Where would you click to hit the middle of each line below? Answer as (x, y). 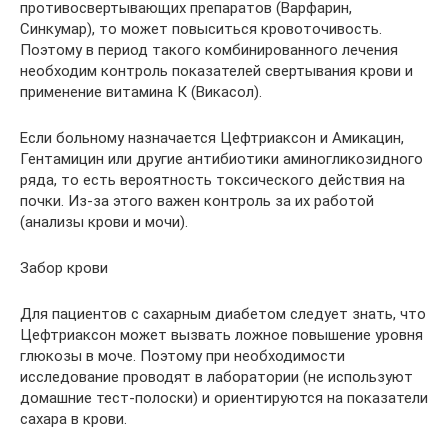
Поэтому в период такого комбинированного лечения (209, 49)
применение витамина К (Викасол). (141, 91)
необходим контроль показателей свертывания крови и (216, 70)
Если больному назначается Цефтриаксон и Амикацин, (212, 137)
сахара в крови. (73, 418)
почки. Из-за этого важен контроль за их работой (197, 200)
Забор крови (64, 267)
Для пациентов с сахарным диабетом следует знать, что (223, 313)
